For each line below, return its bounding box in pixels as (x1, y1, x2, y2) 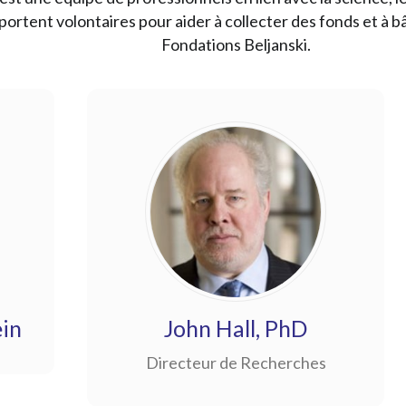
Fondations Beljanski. (160, 34, 311, 54)
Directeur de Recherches (145, 353, 326, 372)
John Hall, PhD (164, 314, 307, 342)
